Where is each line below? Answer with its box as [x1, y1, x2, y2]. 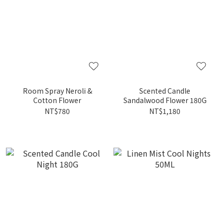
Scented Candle [139, 86, 190, 96]
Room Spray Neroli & [22, 86, 92, 96]
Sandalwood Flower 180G [123, 95, 207, 105]
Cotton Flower [33, 95, 81, 105]
